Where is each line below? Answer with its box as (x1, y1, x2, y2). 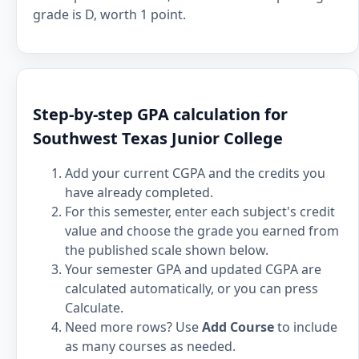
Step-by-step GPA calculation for (33, 103, 288, 125)
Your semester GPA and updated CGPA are (65, 260, 321, 278)
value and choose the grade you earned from (65, 222, 339, 240)
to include (274, 318, 337, 336)
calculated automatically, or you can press (65, 280, 318, 297)
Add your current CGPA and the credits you (65, 164, 325, 182)
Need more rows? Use (65, 318, 202, 336)
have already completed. (65, 184, 213, 201)
